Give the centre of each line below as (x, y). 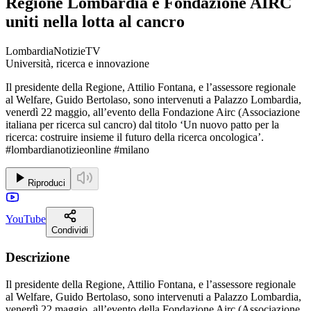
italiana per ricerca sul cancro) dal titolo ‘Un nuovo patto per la (142, 124)
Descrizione (37, 258)
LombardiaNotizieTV (53, 51)
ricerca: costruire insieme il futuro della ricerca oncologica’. (135, 137)
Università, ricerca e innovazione (77, 63)
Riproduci (47, 183)
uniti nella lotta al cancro (95, 21)
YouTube (26, 219)
